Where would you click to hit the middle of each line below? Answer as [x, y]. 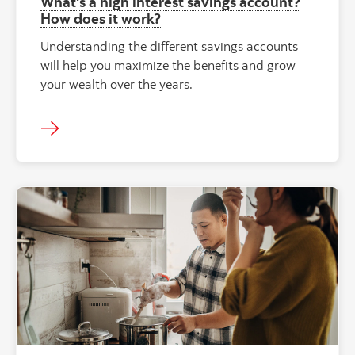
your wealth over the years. [116, 84]
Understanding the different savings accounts [169, 46]
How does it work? [101, 19]
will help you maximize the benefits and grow [168, 65]
